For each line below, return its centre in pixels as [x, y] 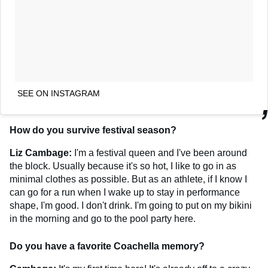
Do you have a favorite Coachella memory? [107, 246]
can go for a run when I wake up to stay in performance [125, 192]
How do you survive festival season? [93, 130]
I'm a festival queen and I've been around [161, 153]
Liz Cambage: [42, 153]
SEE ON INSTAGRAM [59, 93]
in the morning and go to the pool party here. [103, 218]
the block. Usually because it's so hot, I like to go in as [123, 166]
